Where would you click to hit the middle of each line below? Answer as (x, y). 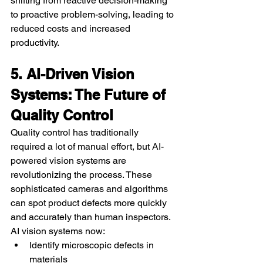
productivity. (35, 42)
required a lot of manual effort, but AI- (87, 146)
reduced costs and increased (72, 28)
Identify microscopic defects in (93, 245)
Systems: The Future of (90, 94)
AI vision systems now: (58, 231)
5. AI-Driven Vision (75, 74)
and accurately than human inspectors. (91, 217)
